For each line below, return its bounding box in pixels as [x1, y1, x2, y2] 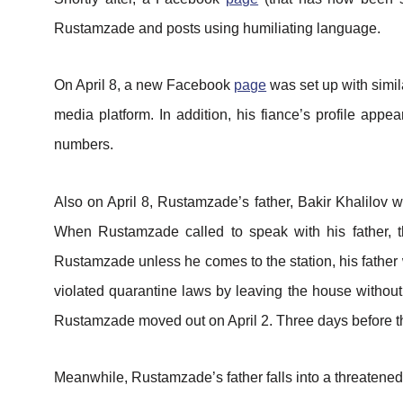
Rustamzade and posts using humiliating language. [54, 20, 381, 36]
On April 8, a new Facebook [54, 77, 235, 94]
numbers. [54, 137, 113, 153]
